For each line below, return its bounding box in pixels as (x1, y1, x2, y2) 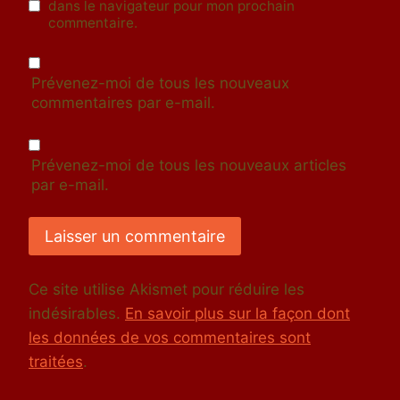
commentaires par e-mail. (31, 94, 216, 112)
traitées (29, 353, 83, 371)
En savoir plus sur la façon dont (125, 304, 350, 323)
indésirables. (29, 304, 125, 323)
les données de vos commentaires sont (29, 329, 311, 347)
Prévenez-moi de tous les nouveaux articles (31, 155, 347, 174)
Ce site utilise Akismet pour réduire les (29, 280, 304, 299)
